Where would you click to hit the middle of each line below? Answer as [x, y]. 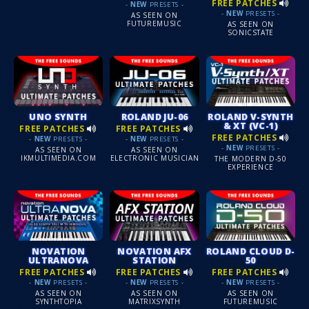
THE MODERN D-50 [250, 158]
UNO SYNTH [58, 117]
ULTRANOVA [58, 260]
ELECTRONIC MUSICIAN [154, 158]
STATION [154, 260]
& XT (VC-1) [250, 126]
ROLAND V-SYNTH [251, 117]
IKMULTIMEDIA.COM [58, 158]
